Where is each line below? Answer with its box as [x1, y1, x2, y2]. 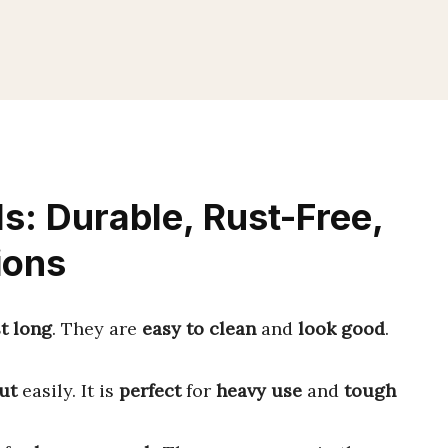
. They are [52, 317, 142, 340]
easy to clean [142, 317, 256, 340]
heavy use [216, 379, 302, 402]
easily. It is [17, 379, 119, 402]
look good [298, 317, 385, 340]
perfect [119, 379, 181, 402]
